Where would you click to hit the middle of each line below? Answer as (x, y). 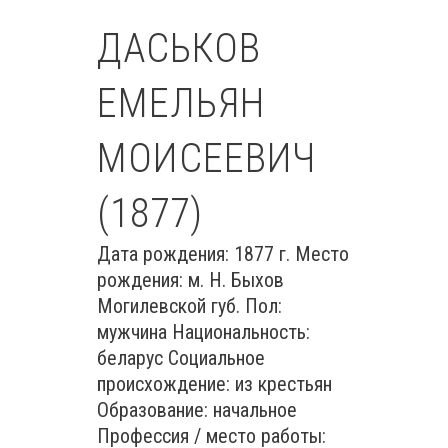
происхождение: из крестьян (214, 384)
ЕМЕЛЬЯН (181, 103)
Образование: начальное (197, 410)
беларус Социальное (181, 358)
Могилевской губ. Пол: (189, 306)
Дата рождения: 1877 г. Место (223, 254)
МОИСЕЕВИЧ (206, 158)
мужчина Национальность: (203, 332)
